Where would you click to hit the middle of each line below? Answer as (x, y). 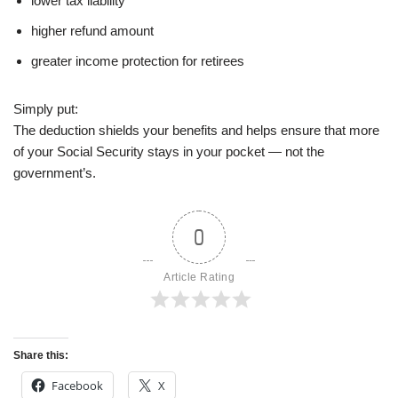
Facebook (77, 385)
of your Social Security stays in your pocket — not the (169, 151)
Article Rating (199, 277)
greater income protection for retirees (138, 60)
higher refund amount (92, 30)
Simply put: (46, 108)
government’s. (55, 172)
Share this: (41, 355)
